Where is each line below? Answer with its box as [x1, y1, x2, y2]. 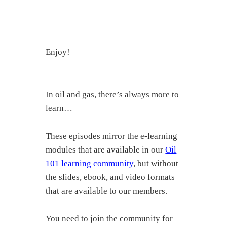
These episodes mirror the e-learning [46, 131, 178, 141]
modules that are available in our [46, 145, 166, 155]
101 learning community [46, 159, 134, 169]
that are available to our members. [46, 186, 168, 196]
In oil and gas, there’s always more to [46, 90, 179, 100]
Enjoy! [46, 47, 70, 57]
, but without [133, 159, 179, 169]
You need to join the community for [46, 214, 173, 224]
